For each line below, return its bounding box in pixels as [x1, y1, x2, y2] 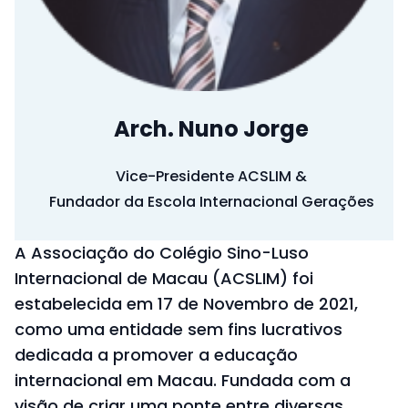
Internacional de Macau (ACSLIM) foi [15, 267, 313, 291]
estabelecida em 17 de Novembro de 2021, [15, 292, 358, 316]
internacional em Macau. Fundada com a [15, 369, 351, 393]
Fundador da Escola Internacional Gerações [48, 191, 374, 213]
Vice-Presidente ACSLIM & [116, 166, 307, 188]
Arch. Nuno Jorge [114, 114, 309, 145]
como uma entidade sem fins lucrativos [15, 318, 342, 342]
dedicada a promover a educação [15, 343, 298, 367]
